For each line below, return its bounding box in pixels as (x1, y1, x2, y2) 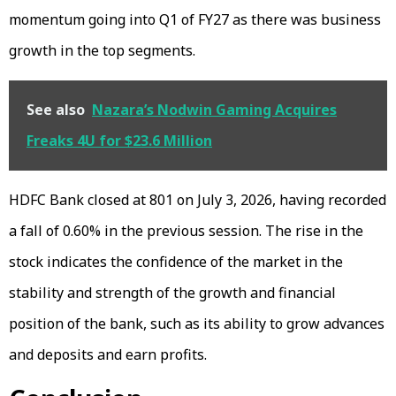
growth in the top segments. (9, 41, 195, 61)
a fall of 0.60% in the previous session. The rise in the (9, 221, 363, 241)
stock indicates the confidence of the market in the (9, 252, 343, 272)
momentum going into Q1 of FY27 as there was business (9, 10, 381, 30)
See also (27, 100, 85, 120)
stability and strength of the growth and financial (9, 283, 336, 303)
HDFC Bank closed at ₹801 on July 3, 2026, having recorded (9, 190, 386, 210)
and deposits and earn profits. (9, 345, 207, 365)
